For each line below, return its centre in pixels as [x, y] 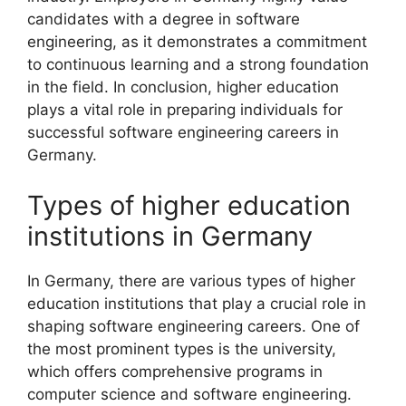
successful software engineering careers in [183, 133]
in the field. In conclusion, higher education [183, 87]
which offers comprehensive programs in [175, 371]
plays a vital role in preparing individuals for [185, 110]
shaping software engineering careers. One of [193, 326]
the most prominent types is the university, [182, 348]
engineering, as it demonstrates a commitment [197, 42]
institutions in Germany [170, 236]
